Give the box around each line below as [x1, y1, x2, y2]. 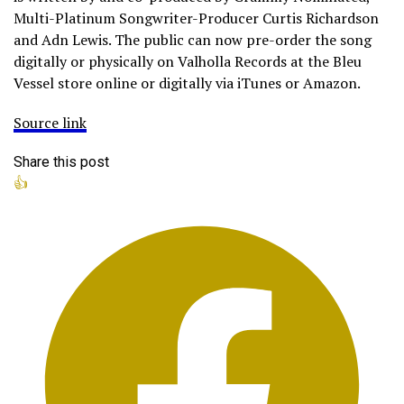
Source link [14, 113, 87, 133]
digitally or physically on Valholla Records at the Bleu [14, 51, 362, 72]
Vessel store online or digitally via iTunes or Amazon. [14, 73, 361, 94]
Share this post [14, 153, 109, 171]
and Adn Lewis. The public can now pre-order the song [14, 30, 372, 50]
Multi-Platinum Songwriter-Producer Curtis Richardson [14, 8, 379, 29]
